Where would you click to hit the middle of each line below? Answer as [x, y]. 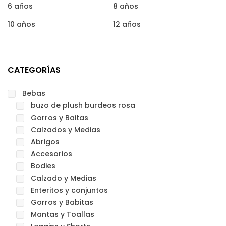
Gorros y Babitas [62, 202]
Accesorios [51, 154]
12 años [127, 24]
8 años [126, 6]
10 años [21, 24]
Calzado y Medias [64, 178]
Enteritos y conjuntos [69, 190]
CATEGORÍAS [34, 70]
